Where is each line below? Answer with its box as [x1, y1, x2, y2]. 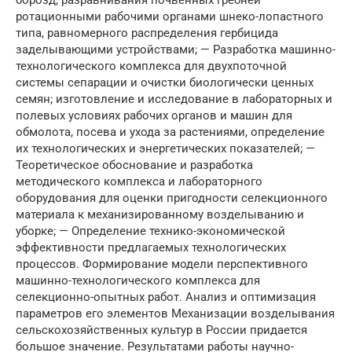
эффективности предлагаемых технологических [16, 240, 286, 255]
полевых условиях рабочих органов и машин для [16, 108, 292, 123]
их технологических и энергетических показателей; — [16, 141, 315, 156]
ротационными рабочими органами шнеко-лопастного [16, 9, 324, 24]
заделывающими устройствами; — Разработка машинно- [16, 42, 335, 57]
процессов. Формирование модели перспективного [16, 256, 308, 271]
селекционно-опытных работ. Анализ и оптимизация [16, 289, 316, 304]
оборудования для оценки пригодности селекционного [16, 190, 328, 205]
